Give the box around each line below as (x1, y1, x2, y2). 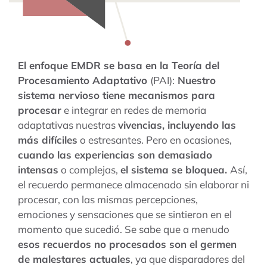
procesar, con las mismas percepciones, (17, 193, 198, 206)
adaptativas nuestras (17, 118, 118, 131)
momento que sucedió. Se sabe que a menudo (17, 222, 229, 235)
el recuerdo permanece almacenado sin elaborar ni (17, 178, 249, 191)
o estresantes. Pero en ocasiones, (77, 133, 232, 146)
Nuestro (174, 73, 216, 86)
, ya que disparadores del (130, 252, 245, 265)
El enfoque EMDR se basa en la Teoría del (17, 58, 219, 72)
